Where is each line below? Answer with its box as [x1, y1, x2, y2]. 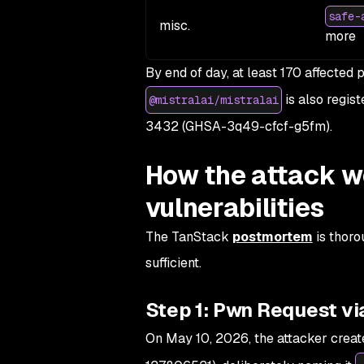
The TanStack [145, 228, 232, 245]
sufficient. [145, 254, 201, 271]
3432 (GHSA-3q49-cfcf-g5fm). [145, 118, 332, 135]
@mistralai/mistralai [148, 93, 279, 107]
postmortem [232, 228, 313, 245]
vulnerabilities [145, 191, 324, 224]
